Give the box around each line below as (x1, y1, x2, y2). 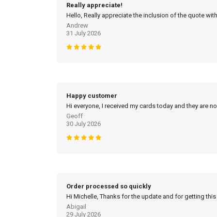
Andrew (66, 22, 88, 30)
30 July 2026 (66, 120, 101, 128)
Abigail (66, 203, 86, 211)
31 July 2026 (66, 30, 101, 37)
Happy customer (66, 92, 117, 100)
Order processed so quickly (66, 183, 151, 190)
